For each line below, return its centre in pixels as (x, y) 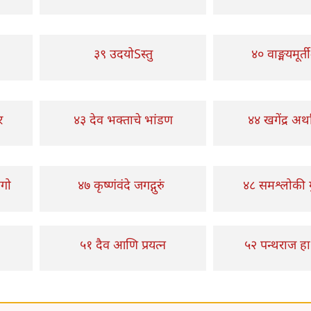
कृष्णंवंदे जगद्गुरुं (129, 185)
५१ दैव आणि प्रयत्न (123, 244)
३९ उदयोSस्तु (123, 53)
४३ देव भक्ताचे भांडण (123, 119)
